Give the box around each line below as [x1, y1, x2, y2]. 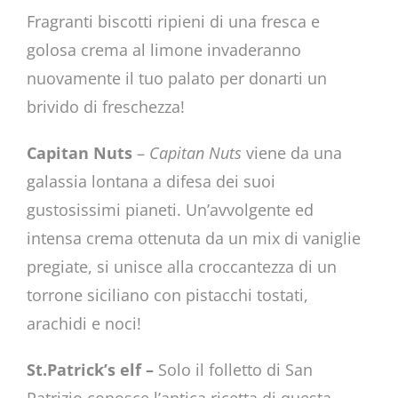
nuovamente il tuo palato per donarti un [26, 67, 327, 89]
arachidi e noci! [26, 312, 141, 334]
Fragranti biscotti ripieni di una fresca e [26, 10, 320, 32]
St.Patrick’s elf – [26, 358, 158, 380]
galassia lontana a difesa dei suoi [26, 170, 275, 192]
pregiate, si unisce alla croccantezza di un [26, 255, 337, 277]
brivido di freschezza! [26, 95, 185, 117]
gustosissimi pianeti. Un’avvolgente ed [26, 198, 314, 220]
